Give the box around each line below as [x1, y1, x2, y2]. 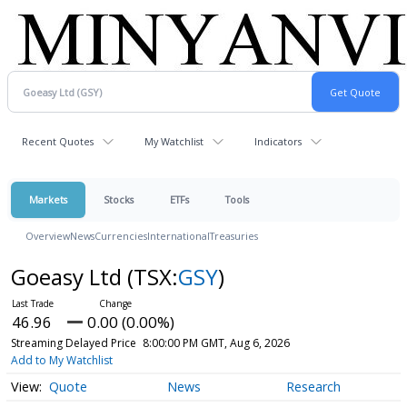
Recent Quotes [22, 134, 94, 148]
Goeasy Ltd [10, 262, 127, 292]
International [147, 229, 210, 243]
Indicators [254, 134, 302, 148]
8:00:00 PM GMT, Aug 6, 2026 [142, 335, 290, 351]
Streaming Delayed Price [10, 335, 136, 351]
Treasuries [210, 229, 258, 243]
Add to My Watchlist [10, 352, 113, 368]
